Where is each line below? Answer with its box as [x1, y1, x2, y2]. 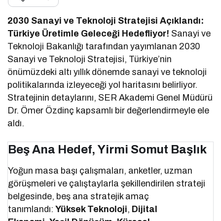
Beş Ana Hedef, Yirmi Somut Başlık [8, 143, 207, 156]
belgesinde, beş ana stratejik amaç [8, 191, 149, 201]
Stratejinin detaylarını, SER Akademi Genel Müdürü [7, 92, 213, 103]
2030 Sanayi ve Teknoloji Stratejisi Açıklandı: [7, 15, 204, 26]
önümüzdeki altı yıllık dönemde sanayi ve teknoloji [7, 67, 207, 77]
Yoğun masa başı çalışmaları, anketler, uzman [8, 165, 193, 176]
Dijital [132, 204, 158, 214]
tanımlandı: [8, 204, 56, 214]
